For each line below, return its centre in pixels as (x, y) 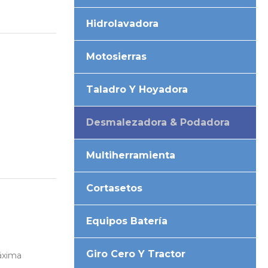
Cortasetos (115, 188)
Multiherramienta (131, 155)
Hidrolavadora (123, 23)
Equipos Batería (127, 221)
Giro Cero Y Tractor (136, 254)
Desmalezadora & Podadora (158, 122)
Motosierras (117, 56)
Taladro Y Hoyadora (137, 89)
